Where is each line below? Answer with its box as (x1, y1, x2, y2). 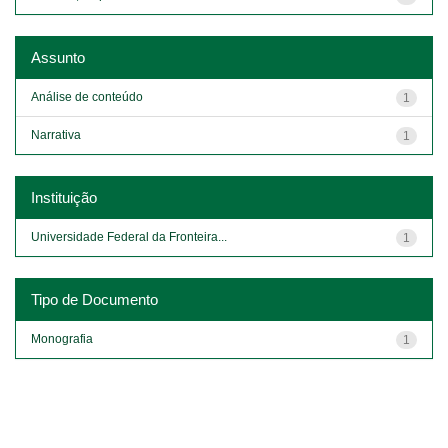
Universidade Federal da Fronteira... (31, 229, 227, 244)
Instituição (31, 188, 97, 206)
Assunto (31, 48, 85, 66)
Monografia (31, 331, 93, 346)
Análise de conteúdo (31, 89, 143, 104)
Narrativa (31, 127, 81, 142)
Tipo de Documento (31, 290, 158, 308)
